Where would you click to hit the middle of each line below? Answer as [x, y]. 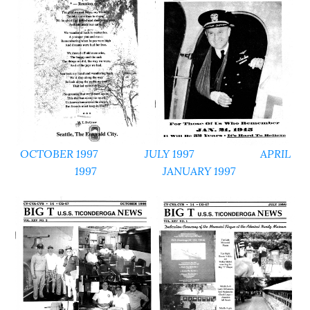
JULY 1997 [169, 154]
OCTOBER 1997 [58, 154]
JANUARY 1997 [199, 171]
